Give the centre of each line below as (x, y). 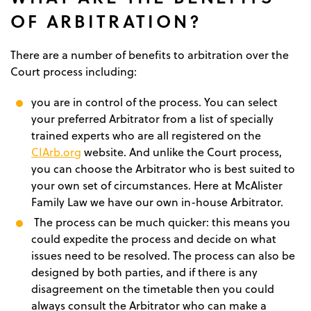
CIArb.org (56, 152)
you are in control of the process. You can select (154, 102)
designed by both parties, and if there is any (144, 272)
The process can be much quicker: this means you (161, 222)
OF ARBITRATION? (106, 20)
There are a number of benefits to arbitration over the (150, 54)
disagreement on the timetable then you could (153, 288)
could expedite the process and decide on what (154, 238)
